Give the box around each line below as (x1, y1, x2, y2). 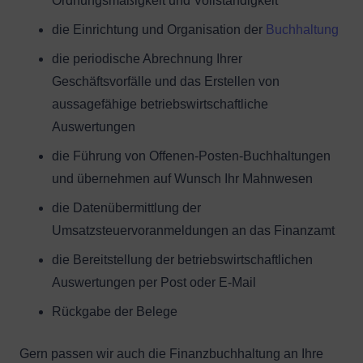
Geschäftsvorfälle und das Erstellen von (52, 75, 280, 88)
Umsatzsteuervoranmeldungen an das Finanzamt (52, 224, 335, 237)
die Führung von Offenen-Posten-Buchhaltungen (52, 149, 331, 163)
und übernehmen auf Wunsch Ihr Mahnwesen (52, 172, 313, 186)
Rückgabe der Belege (52, 305, 177, 318)
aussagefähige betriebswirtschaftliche (52, 97, 268, 111)
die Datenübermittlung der (52, 201, 201, 215)
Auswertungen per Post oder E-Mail (52, 275, 256, 289)
